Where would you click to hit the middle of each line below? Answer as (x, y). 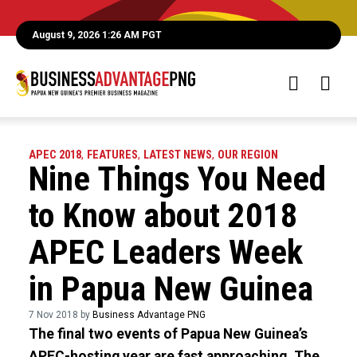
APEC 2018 (55, 155)
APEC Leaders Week (165, 252)
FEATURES (112, 155)
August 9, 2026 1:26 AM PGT (97, 35)
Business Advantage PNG (149, 315)
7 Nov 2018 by (60, 315)
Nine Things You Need (177, 179)
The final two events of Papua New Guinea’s (168, 334)
